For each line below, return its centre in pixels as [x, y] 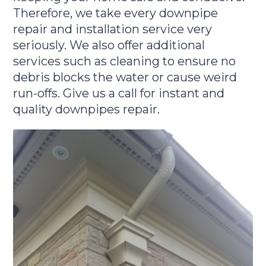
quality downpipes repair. [87, 109]
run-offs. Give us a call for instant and [119, 93]
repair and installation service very [113, 29]
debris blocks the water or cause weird [125, 77]
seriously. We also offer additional [109, 45]
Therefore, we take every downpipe [116, 13]
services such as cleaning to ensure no [125, 61]
